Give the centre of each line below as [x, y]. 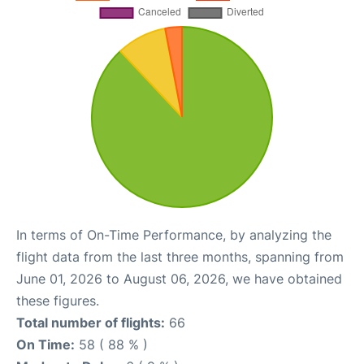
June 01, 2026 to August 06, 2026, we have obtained [179, 278]
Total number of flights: [91, 322]
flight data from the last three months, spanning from [180, 256]
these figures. [58, 300]
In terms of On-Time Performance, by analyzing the [174, 234]
